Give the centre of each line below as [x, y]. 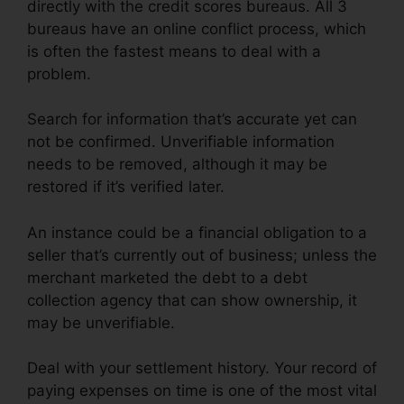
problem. [59, 73]
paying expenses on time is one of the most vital [202, 391]
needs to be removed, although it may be [177, 165]
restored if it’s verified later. [126, 187]
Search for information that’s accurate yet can [192, 119]
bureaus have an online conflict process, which [197, 28]
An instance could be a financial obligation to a [197, 232]
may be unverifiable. [101, 322]
